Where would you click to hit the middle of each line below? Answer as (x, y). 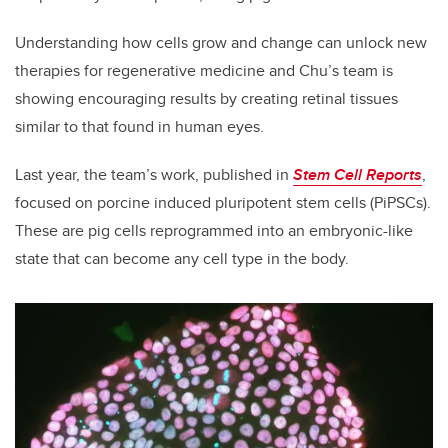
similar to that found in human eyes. (139, 127)
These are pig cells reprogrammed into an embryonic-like (214, 231)
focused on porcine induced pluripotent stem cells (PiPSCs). (223, 203)
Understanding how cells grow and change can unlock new (221, 43)
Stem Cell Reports (357, 175)
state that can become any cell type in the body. (182, 259)
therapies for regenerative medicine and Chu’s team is (204, 71)
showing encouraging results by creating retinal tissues (206, 99)
